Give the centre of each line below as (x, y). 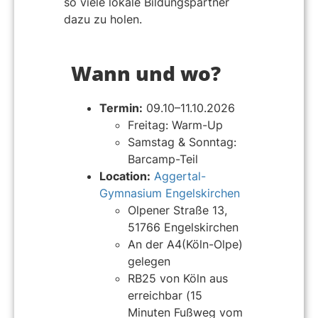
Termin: (121, 108)
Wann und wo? (146, 73)
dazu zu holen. (103, 19)
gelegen (149, 261)
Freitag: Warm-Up (175, 125)
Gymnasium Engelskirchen (170, 193)
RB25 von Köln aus (178, 278)
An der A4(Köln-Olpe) (185, 244)
